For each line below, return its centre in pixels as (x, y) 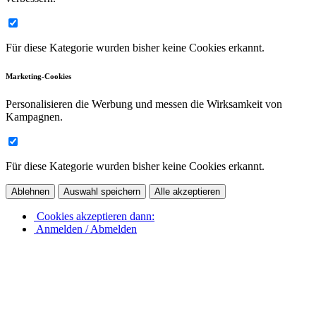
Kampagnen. (34, 116)
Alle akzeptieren (187, 191)
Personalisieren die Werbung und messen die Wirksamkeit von (144, 104)
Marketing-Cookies (38, 76)
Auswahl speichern (102, 191)
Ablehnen (30, 191)
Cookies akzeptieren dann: (94, 216)
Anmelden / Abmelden (85, 229)
